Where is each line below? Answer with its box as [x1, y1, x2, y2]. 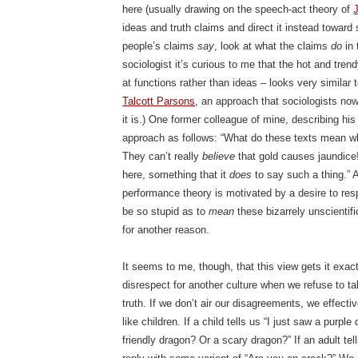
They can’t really [122, 150, 203, 163]
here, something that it [122, 169, 230, 181]
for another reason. [122, 224, 210, 237]
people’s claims [122, 40, 198, 53]
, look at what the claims [214, 40, 332, 53]
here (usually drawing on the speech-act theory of [122, 3, 354, 16]
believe [202, 150, 236, 163]
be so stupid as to [122, 205, 209, 218]
